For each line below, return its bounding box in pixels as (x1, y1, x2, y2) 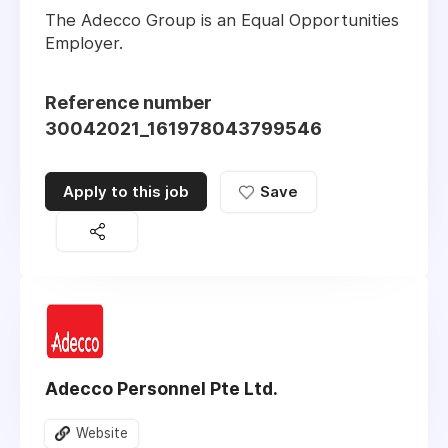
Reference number (45, 92, 212, 114)
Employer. (45, 33, 123, 54)
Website (76, 424, 128, 441)
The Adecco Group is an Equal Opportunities (45, 10, 399, 31)
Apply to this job (63, 182, 189, 202)
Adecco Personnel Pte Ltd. (45, 377, 278, 399)
